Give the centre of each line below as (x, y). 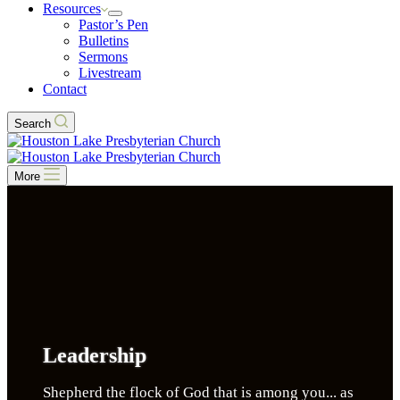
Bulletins (104, 40)
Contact (65, 88)
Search (33, 123)
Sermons (103, 56)
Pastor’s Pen (113, 24)
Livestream (110, 72)
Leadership (95, 356)
